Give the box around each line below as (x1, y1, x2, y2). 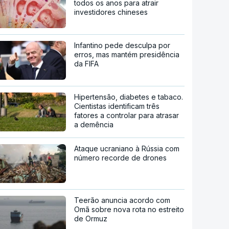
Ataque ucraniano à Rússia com (74, 144, 180, 153)
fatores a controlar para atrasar (74, 110, 179, 120)
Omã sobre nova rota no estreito (74, 204, 185, 214)
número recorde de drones (74, 153, 167, 162)
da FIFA (74, 59, 99, 68)
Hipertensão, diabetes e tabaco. (74, 92, 184, 101)
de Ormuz (74, 214, 108, 223)
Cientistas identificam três (74, 101, 160, 110)
